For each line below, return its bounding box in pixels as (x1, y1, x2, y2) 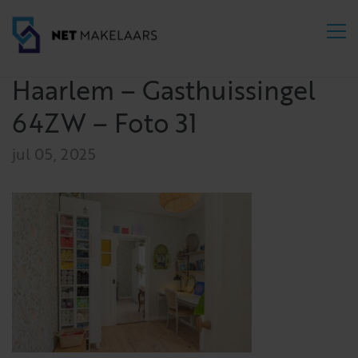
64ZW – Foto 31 (12, 113, 197, 139)
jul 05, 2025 (12, 148, 96, 164)
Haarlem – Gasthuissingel (12, 81, 316, 106)
